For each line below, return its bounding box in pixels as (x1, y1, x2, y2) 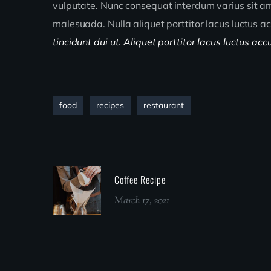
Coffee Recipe (114, 172, 166, 188)
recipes (96, 100, 124, 111)
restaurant (143, 100, 184, 111)
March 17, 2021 (114, 194, 169, 209)
